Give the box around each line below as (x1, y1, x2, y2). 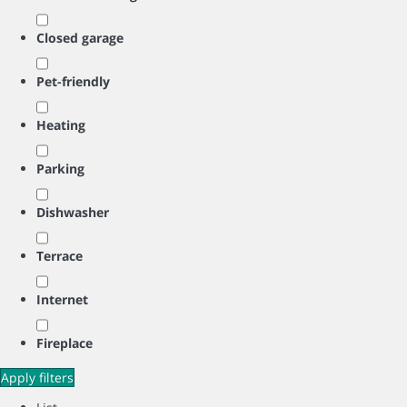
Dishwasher (36, 203, 109, 221)
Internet (36, 291, 88, 308)
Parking (36, 160, 84, 177)
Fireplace (36, 334, 93, 352)
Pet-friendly (36, 73, 110, 90)
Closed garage (36, 29, 124, 46)
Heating (36, 116, 85, 134)
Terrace (36, 247, 83, 264)
